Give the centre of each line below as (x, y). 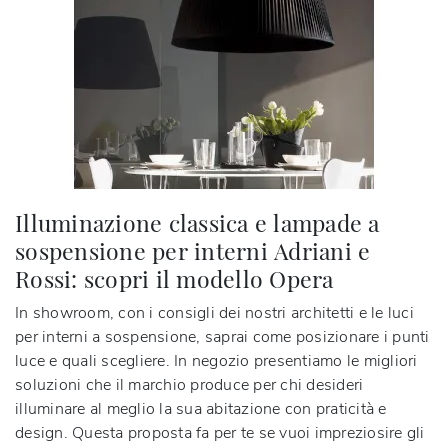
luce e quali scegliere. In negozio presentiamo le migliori (216, 361)
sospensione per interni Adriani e (193, 251)
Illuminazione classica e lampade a (197, 223)
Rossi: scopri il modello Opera (174, 279)
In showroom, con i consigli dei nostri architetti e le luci (214, 313)
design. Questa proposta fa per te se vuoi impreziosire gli (220, 433)
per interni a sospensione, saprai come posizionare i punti (222, 337)
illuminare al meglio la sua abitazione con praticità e (201, 409)
